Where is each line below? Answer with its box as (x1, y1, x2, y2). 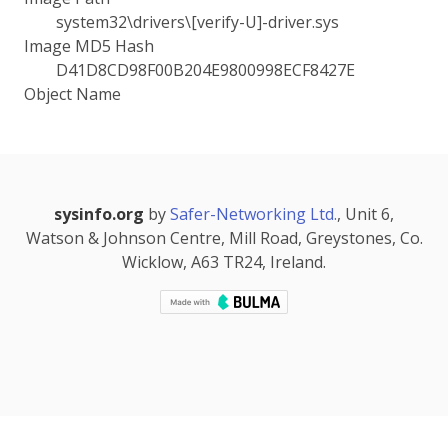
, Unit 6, (337, 203, 394, 225)
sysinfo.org (54, 203, 144, 225)
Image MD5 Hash (24, 35, 154, 57)
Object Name (24, 83, 121, 105)
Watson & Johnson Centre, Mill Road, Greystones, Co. (25, 227, 423, 249)
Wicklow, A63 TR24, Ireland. (122, 251, 326, 273)
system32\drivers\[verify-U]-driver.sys (56, 11, 339, 33)
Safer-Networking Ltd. (170, 203, 337, 225)
